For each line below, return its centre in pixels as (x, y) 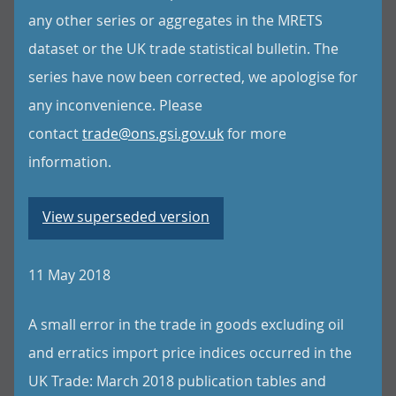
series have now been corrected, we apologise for (193, 77)
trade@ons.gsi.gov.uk (153, 133)
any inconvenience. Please (115, 105)
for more (255, 133)
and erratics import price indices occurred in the (190, 353)
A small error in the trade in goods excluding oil (186, 324)
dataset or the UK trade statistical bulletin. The (183, 49)
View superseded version (126, 217)
